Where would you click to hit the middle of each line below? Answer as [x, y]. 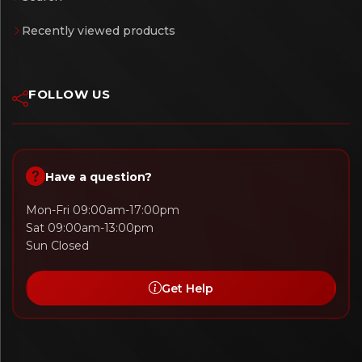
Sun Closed [57, 246]
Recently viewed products [99, 31]
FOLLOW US [69, 95]
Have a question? [99, 177]
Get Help [187, 288]
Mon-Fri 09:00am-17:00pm [103, 210]
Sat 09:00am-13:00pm [90, 228]
